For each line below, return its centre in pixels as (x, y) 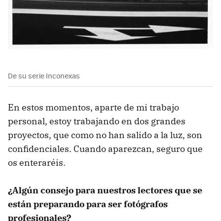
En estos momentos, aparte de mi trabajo (93, 107)
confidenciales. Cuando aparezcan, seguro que (105, 148)
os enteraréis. (37, 162)
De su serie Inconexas (44, 75)
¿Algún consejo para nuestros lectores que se (105, 190)
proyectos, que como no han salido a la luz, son (105, 135)
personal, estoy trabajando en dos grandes (97, 121)
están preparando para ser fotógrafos (88, 204)
